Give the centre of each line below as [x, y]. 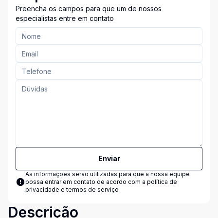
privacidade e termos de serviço [72, 190]
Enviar [109, 158]
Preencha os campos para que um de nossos [89, 9]
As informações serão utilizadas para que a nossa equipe [108, 174]
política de [162, 182]
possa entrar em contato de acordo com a [86, 182]
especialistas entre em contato [65, 18]
